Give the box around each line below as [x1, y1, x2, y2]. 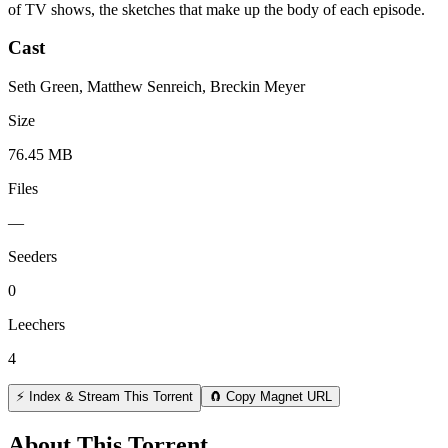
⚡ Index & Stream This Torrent [16, 389, 193, 405]
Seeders [8, 248, 57, 266]
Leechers [8, 316, 65, 334]
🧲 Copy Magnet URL [209, 389, 332, 405]
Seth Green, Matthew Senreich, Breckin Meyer [8, 78, 305, 96]
